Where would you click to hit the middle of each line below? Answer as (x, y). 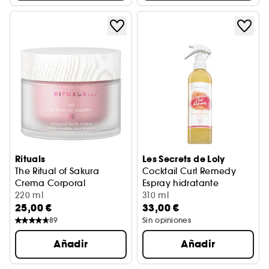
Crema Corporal (50, 183)
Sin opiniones (167, 220)
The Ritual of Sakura (57, 171)
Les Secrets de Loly (184, 159)
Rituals (30, 159)
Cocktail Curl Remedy (189, 171)
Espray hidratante (180, 183)
